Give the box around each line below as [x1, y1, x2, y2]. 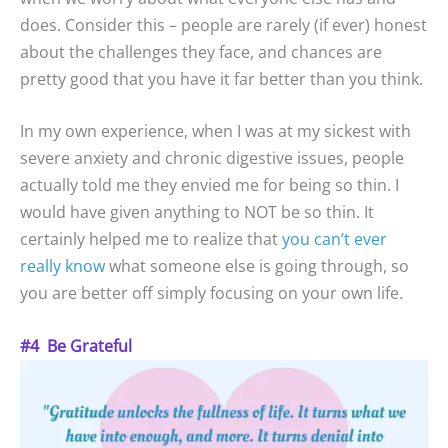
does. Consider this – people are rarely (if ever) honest [20, 13, 427, 36]
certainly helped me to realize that [20, 228, 282, 251]
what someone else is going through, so [105, 255, 409, 278]
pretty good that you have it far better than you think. [20, 67, 423, 90]
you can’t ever [282, 228, 387, 251]
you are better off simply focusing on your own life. [20, 282, 403, 305]
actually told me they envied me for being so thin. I [20, 174, 399, 197]
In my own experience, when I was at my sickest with [20, 120, 411, 143]
